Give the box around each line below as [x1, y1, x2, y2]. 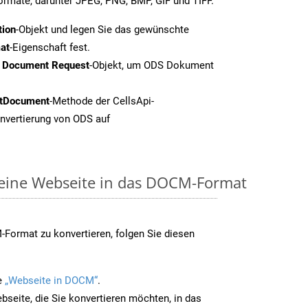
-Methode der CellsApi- [49, 94, 154, 107]
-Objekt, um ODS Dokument [89, 58, 214, 71]
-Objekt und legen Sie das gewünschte [16, 23, 189, 36]
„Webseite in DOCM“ [5, 274, 98, 287]
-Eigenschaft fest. [10, 41, 90, 54]
